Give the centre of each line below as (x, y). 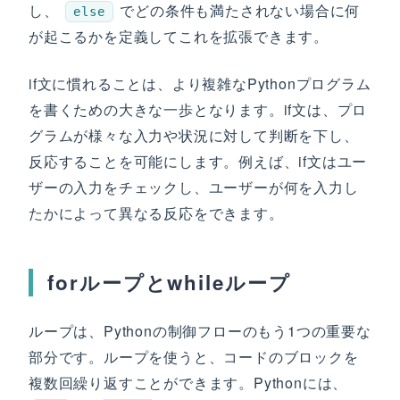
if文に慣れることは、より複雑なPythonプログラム (200, 83)
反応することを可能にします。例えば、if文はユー (198, 161)
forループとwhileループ (169, 282)
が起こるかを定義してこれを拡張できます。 (179, 36)
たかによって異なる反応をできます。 (156, 213)
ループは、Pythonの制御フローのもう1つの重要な (200, 331)
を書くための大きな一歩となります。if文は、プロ (198, 109)
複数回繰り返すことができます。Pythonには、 (188, 383)
